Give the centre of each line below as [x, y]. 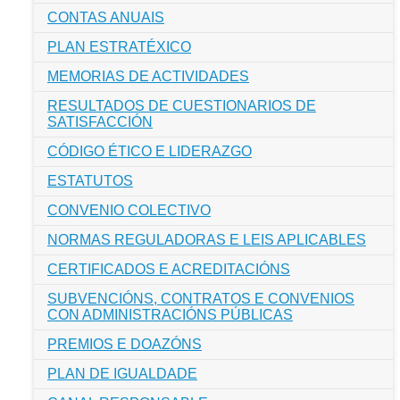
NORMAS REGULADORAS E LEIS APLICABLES [207, 240]
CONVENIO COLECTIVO [129, 210]
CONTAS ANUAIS [106, 17]
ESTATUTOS [90, 181]
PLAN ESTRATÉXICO [119, 47]
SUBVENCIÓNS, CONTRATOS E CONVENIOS [201, 299]
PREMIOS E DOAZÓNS [125, 344]
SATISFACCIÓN [100, 122]
